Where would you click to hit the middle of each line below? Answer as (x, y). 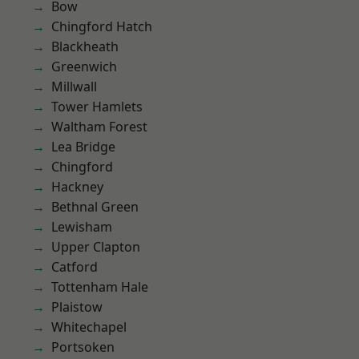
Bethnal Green (95, 207)
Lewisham (82, 227)
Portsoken (83, 347)
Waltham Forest (99, 127)
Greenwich (84, 67)
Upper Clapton (96, 247)
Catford (75, 267)
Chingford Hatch (102, 26)
